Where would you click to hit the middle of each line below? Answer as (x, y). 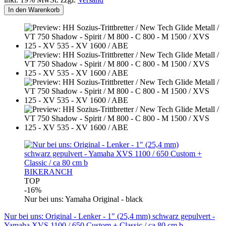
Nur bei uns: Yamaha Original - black (83, 199)
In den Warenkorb (34, 10)
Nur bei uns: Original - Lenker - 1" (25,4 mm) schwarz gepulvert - (109, 216)
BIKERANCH (48, 172)
